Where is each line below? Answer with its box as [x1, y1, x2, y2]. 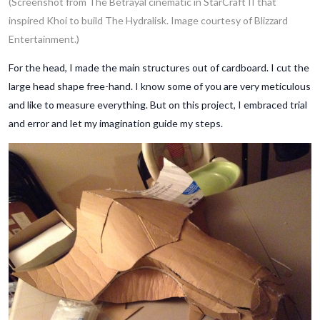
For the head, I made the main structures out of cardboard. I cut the [9, 61, 309, 74]
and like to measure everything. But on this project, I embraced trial [9, 98, 307, 111]
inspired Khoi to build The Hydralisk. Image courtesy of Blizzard [9, 14, 288, 26]
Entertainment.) [9, 32, 79, 45]
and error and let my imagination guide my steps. [9, 116, 223, 129]
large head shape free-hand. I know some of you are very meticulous [9, 79, 311, 92]
